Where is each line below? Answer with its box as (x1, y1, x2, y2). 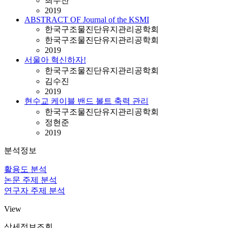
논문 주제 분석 (4, 176, 57, 184)
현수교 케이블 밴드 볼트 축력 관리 (24, 97, 149, 105)
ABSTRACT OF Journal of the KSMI (24, 15, 149, 24)
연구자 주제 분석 (4, 186, 65, 195)
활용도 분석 (4, 165, 47, 174)
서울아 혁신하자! (24, 55, 86, 64)
